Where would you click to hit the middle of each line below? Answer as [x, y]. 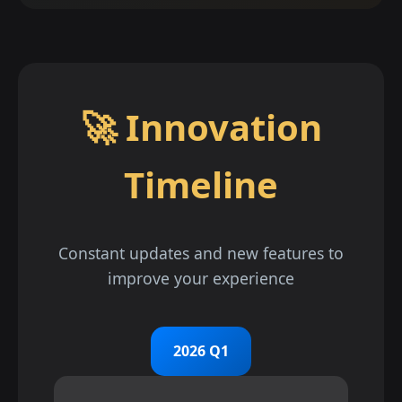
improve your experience [201, 278]
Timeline [201, 184]
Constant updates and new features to [201, 253]
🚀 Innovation [201, 127]
